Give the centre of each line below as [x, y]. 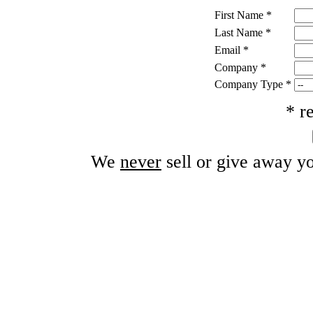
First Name [239, 15]
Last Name [238, 32]
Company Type [248, 84]
